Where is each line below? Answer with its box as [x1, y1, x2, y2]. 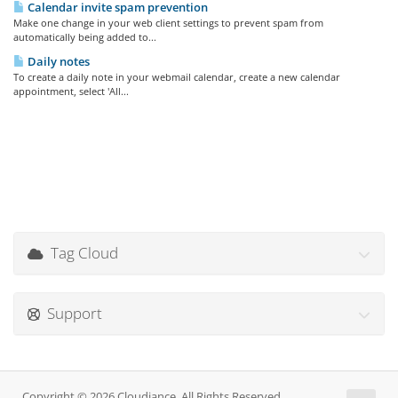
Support [40, 303, 102, 323]
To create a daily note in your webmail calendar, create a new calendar [13, 70, 340, 84]
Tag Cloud [44, 243, 118, 263]
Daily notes [25, 53, 90, 69]
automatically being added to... [13, 30, 156, 44]
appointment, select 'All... [13, 84, 129, 98]
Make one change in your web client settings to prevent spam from [13, 16, 323, 29]
